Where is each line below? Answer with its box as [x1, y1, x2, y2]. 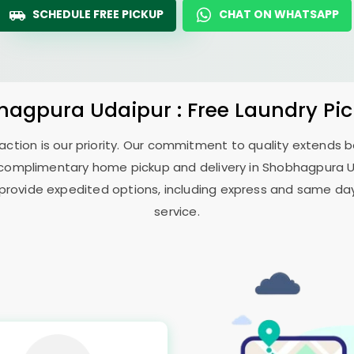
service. [154, 203, 200, 220]
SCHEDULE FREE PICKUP [32, 6, 164, 22]
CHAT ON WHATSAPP [219, 6, 339, 22]
